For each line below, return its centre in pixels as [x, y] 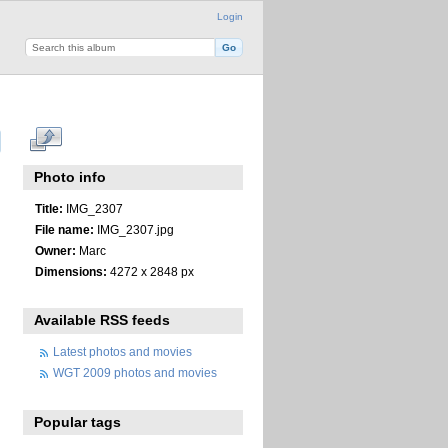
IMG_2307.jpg [133, 229]
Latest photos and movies [122, 352]
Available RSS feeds [102, 320]
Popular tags [78, 421]
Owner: [55, 250]
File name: [64, 229]
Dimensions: [70, 271]
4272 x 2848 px [150, 271]
